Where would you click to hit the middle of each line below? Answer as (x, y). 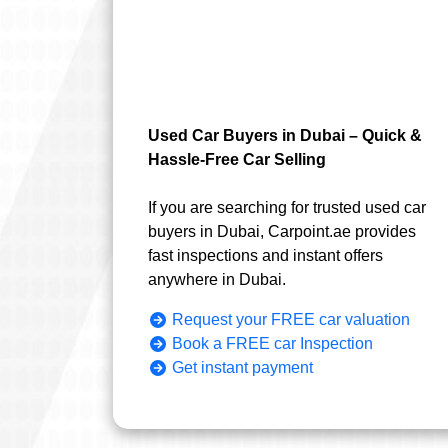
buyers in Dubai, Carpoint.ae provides (282, 231)
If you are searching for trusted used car (287, 207)
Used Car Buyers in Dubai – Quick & (285, 135)
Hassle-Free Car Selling (237, 159)
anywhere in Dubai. (217, 279)
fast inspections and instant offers (266, 255)
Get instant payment (243, 367)
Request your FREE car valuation (291, 319)
